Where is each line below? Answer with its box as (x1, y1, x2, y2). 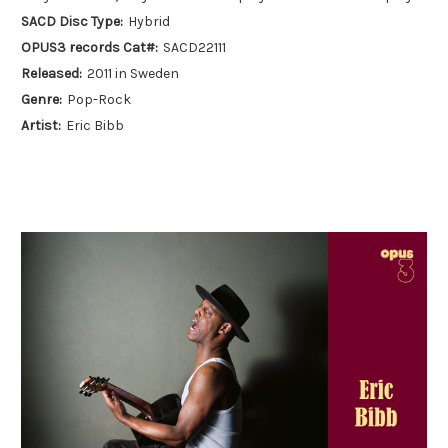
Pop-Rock (66, 91, 131, 108)
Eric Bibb (65, 116, 124, 134)
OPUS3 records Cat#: (21, 39, 158, 57)
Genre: (21, 91, 62, 108)
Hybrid (127, 13, 170, 31)
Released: (21, 65, 82, 83)
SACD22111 (162, 39, 226, 57)
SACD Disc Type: (21, 13, 123, 31)
